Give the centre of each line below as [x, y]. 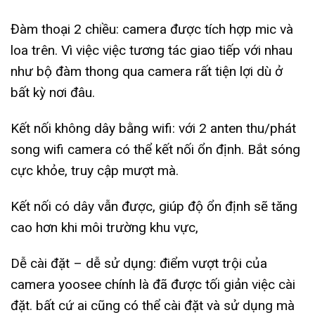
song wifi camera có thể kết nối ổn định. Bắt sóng [155, 150]
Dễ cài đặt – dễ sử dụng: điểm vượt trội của [139, 263]
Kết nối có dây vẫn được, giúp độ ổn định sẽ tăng [154, 206]
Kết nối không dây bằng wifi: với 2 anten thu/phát [153, 129]
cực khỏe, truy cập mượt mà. [95, 171]
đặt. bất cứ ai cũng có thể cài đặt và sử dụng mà [153, 305]
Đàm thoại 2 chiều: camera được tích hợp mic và [152, 30]
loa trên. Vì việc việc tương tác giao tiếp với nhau [152, 51]
